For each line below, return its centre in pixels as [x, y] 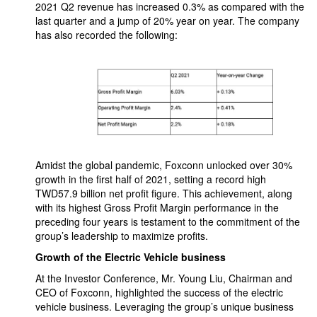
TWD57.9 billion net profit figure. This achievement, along [164, 193]
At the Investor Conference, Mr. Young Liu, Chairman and [164, 278]
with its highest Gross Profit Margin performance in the [157, 207]
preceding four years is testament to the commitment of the [168, 221]
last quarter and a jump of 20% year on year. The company [167, 21]
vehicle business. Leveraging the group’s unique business [165, 306]
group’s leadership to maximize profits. [122, 235]
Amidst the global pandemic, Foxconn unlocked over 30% [164, 165]
